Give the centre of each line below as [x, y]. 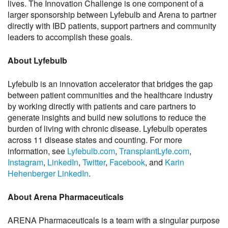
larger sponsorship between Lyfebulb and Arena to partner [112, 15]
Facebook [127, 162]
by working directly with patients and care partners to [102, 106]
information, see [37, 151]
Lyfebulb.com [91, 151]
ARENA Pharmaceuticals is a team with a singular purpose [114, 220]
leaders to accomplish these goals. [70, 37]
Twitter [94, 162]
